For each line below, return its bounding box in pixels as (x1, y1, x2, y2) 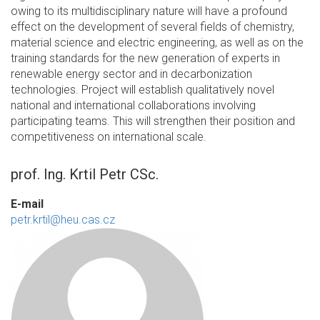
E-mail (11, 197, 44, 211)
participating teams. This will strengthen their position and (11, 114, 295, 128)
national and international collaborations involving (11, 99, 256, 112)
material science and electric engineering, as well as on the (11, 36, 304, 49)
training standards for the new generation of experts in (11, 51, 280, 65)
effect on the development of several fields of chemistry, (11, 20, 294, 34)
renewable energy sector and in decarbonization (11, 67, 252, 81)
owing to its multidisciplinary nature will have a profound (11, 4, 287, 18)
